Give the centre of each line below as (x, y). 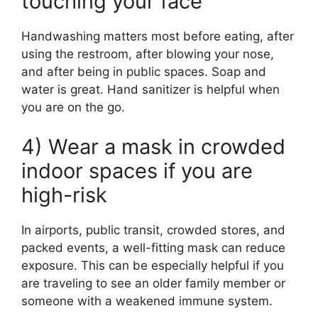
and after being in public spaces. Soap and (144, 72)
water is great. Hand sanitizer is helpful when (150, 90)
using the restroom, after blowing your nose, (148, 54)
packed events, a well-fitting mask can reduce (153, 247)
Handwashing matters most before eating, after (158, 37)
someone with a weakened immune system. (147, 301)
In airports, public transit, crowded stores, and (153, 230)
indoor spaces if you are (137, 170)
